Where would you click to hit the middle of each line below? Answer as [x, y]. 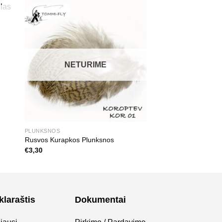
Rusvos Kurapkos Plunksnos [69, 140]
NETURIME [86, 65]
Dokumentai [100, 200]
